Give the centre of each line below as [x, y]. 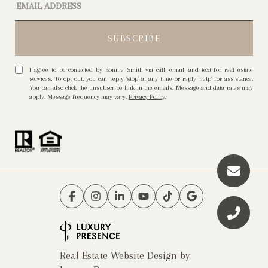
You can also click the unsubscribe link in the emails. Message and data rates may [141, 88]
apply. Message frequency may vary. [79, 97]
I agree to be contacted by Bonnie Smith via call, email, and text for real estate [141, 70]
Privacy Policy [147, 97]
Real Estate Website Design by [126, 256]
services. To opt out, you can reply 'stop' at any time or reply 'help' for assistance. [141, 79]
